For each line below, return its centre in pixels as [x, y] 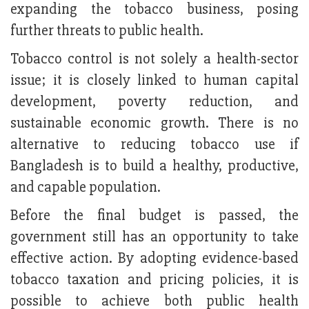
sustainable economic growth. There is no [154, 123]
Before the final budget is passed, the [154, 216]
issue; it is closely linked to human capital [154, 81]
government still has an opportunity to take [154, 237]
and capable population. [86, 188]
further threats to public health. [107, 31]
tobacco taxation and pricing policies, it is [154, 280]
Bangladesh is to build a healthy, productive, [154, 166]
